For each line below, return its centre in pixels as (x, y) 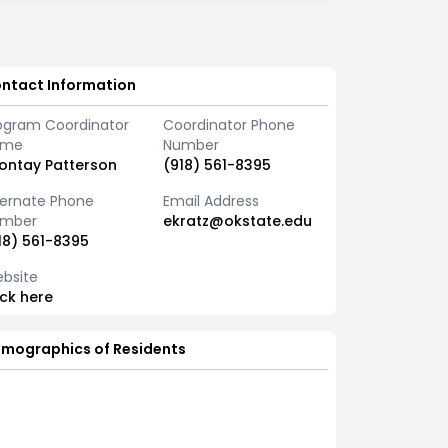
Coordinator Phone (228, 125)
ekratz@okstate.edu (237, 221)
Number (190, 145)
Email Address (210, 201)
